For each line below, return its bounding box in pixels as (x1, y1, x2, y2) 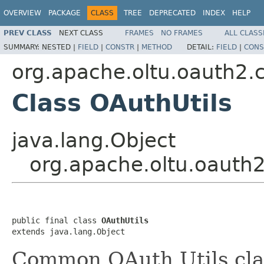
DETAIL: (187, 42, 216, 51)
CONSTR (105, 42, 134, 51)
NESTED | (42, 42, 78, 51)
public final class (12, 215, 101, 225)
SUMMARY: (4, 42, 42, 51)
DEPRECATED (149, 9, 196, 17)
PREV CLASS (4, 28, 52, 37)
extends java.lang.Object (12, 226, 125, 236)
